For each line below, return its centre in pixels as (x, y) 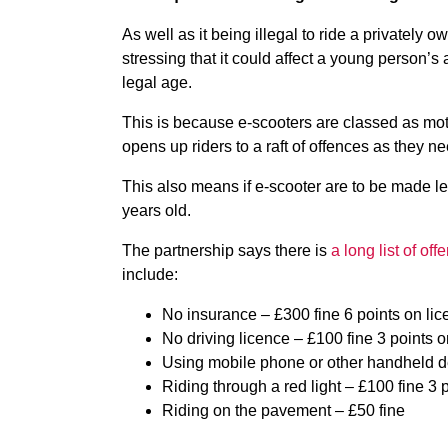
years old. (156, 210)
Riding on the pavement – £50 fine (283, 410)
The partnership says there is (226, 250)
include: (150, 274)
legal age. (157, 82)
